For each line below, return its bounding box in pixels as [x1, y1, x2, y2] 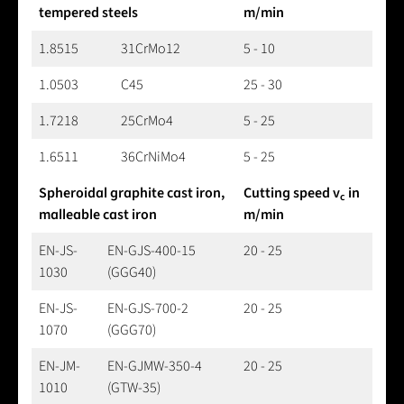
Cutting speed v [243, 182, 340, 203]
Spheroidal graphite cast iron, [39, 182, 225, 203]
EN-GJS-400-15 [107, 240, 196, 261]
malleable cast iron [39, 204, 157, 225]
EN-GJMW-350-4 [107, 355, 202, 376]
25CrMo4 [121, 110, 173, 131]
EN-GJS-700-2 [107, 298, 188, 318]
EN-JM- [39, 355, 80, 376]
